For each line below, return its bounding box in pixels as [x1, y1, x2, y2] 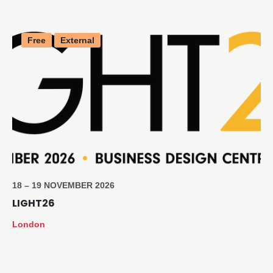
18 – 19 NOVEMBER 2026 [12, 180, 115, 190]
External [60, 35, 94, 45]
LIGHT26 [12, 196, 55, 210]
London [12, 219, 45, 229]
